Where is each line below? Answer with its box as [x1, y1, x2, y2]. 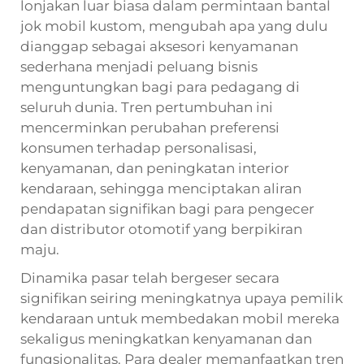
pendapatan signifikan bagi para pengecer [20, 200, 314, 217]
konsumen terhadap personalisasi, [20, 139, 257, 156]
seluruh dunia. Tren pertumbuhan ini [20, 98, 273, 115]
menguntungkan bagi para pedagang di [20, 78, 300, 95]
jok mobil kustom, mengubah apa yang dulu [20, 17, 327, 34]
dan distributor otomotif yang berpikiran [20, 220, 302, 237]
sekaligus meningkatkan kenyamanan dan [20, 330, 312, 347]
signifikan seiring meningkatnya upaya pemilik [20, 289, 343, 306]
